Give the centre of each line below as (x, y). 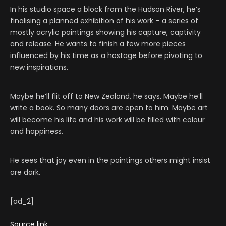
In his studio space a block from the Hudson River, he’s (105, 9)
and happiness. (37, 131)
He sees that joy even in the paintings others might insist (110, 161)
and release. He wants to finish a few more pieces (98, 44)
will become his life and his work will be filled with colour (107, 120)
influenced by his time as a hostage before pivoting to (106, 56)
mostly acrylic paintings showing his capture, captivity (105, 33)
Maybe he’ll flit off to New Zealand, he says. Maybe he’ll (106, 97)
